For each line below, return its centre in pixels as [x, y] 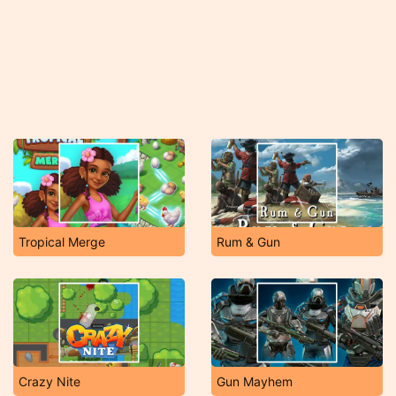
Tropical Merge [62, 242]
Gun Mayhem [255, 381]
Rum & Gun [248, 242]
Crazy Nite [49, 381]
